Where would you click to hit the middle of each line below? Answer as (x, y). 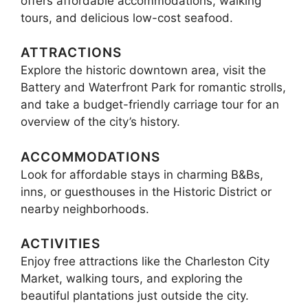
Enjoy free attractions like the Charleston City (145, 262)
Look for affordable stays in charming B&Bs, (142, 174)
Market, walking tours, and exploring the (132, 279)
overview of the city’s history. (100, 122)
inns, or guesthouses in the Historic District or (146, 191)
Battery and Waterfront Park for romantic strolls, (153, 88)
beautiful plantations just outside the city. (135, 296)
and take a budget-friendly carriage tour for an (150, 105)
